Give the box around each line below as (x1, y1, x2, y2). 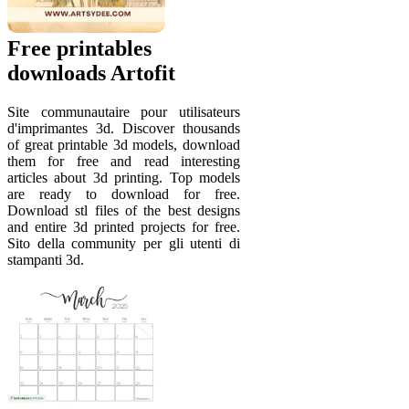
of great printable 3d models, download (7, 137, 240, 153)
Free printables (7, 37, 152, 61)
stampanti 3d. (7, 252, 84, 268)
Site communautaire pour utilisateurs (7, 104, 240, 121)
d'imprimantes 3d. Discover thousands (7, 121, 240, 137)
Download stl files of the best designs (7, 203, 240, 219)
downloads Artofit (7, 61, 175, 86)
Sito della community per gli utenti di (7, 236, 240, 252)
